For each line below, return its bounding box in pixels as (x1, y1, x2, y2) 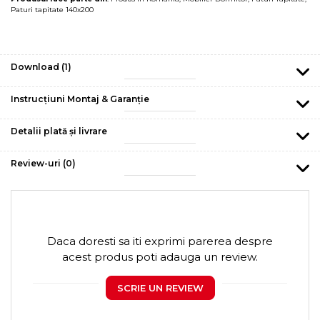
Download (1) (11, 61, 71, 72)
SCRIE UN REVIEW (116, 281, 204, 294)
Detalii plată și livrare (11, 125, 107, 136)
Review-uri (11, 157, 63, 169)
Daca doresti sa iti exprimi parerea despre (47, 234, 273, 248)
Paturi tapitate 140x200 (11, 4, 94, 14)
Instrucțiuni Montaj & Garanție (11, 93, 149, 104)
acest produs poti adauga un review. (62, 249, 258, 264)
